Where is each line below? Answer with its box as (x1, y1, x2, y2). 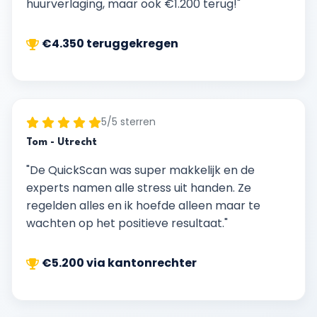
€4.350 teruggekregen (42, 35, 178, 52)
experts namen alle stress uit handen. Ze (26, 180, 251, 196)
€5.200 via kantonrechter (42, 255, 197, 271)
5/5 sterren (101, 114, 156, 129)
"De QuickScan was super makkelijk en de (26, 162, 255, 178)
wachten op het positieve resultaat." (26, 215, 228, 231)
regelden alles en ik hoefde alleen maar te (26, 197, 260, 214)
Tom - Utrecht (26, 137, 97, 148)
